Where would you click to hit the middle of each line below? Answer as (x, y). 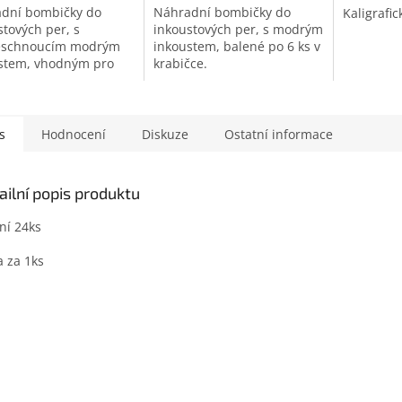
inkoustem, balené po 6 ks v (236, 47)
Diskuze (165, 135)
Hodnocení (74, 135)
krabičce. (180, 64)
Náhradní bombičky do (222, 13)
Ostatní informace (279, 135)
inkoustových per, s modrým (238, 30)
